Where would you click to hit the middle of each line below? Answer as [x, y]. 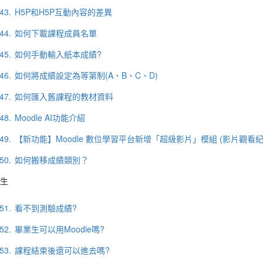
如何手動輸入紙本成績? [58, 54]
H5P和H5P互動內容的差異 [63, 12]
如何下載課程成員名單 [55, 33]
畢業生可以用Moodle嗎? [59, 229]
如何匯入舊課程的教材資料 [64, 96]
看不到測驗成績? [45, 208]
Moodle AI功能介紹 [50, 117]
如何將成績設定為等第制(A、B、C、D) [86, 75]
